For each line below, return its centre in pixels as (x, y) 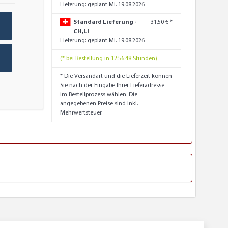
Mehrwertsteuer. (81, 113)
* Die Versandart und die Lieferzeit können (116, 77)
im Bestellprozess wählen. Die (99, 95)
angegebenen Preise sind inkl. (99, 104)
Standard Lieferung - (105, 23)
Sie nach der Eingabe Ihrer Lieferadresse (112, 86)
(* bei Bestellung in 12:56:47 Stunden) (109, 59)
